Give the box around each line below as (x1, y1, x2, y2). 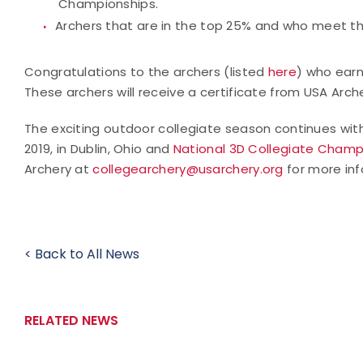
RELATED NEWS (24, 311, 118, 330)
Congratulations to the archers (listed (24, 63, 268, 80)
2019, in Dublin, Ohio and (24, 140, 173, 157)
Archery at (24, 160, 93, 177)
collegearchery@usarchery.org (92, 160, 284, 177)
